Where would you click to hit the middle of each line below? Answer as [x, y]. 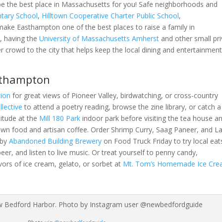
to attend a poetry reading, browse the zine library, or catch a [121, 107]
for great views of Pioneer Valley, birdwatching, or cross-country [114, 96]
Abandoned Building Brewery [55, 141]
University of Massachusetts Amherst [99, 39]
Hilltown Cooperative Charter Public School [110, 16]
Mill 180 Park [59, 118]
